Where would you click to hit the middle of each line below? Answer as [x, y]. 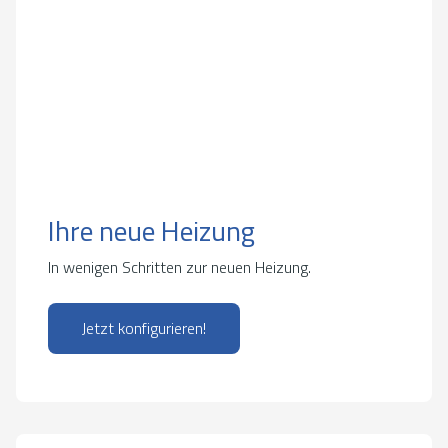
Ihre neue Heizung [151, 230]
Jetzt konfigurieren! [144, 327]
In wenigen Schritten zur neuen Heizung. [179, 266]
